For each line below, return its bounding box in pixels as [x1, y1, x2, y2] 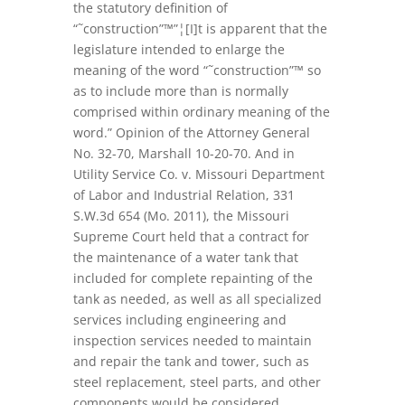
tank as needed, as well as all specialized [72, 290, 322, 307]
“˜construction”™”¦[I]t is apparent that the [72, 20, 327, 37]
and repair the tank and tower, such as [72, 353, 309, 370]
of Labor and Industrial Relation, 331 [72, 186, 295, 203]
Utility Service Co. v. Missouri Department [72, 165, 325, 183]
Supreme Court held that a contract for [72, 228, 309, 245]
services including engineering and [72, 311, 287, 328]
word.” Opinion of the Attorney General [72, 124, 310, 141]
